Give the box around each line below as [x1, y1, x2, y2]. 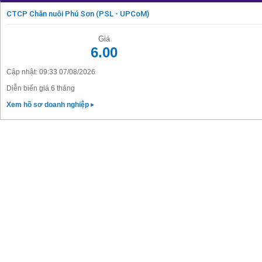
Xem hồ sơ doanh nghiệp [6, 101, 91, 109]
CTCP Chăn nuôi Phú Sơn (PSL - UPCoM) [6, 9, 149, 18]
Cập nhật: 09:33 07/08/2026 [6, 68, 95, 76]
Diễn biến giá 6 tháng [6, 84, 75, 92]
